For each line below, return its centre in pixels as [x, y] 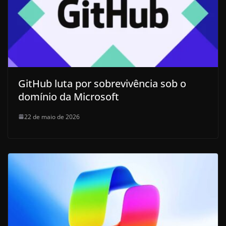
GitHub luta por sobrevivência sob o [102, 83]
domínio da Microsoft [69, 96]
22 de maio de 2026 [52, 117]
